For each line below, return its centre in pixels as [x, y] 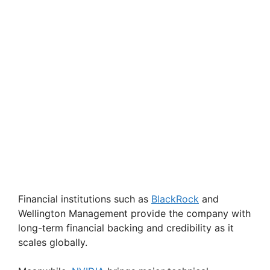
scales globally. [53, 242]
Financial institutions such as [85, 199]
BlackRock [175, 199]
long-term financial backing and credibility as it [126, 228]
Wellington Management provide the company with [134, 213]
